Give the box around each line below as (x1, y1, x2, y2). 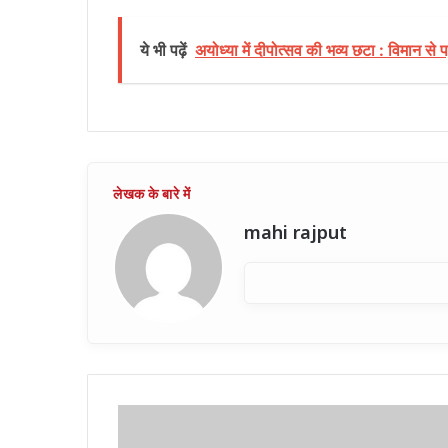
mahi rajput (244, 223, 347, 247)
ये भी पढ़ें (140, 40, 187, 61)
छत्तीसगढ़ (117, 406, 162, 424)
